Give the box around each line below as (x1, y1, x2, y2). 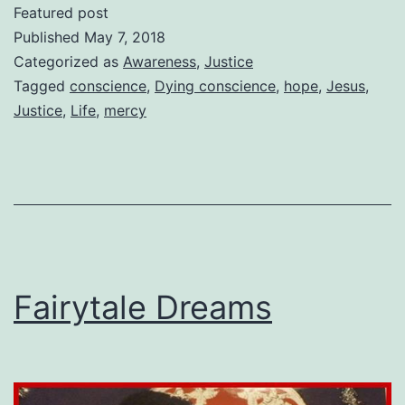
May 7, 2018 (84, 27, 165, 46)
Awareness (123, 52, 196, 71)
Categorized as (14, 52, 123, 71)
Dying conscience (155, 76, 276, 95)
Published (14, 27, 84, 46)
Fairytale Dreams (14, 287, 272, 327)
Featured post (14, 3, 108, 22)
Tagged (14, 76, 70, 95)
